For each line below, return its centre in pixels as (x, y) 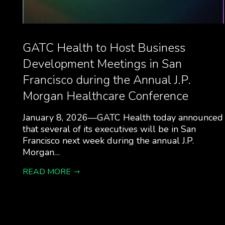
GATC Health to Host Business (104, 48)
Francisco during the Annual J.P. (106, 80)
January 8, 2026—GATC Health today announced (123, 118)
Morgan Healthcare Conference (105, 96)
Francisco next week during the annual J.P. (108, 141)
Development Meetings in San (102, 64)
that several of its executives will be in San (109, 129)
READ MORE (46, 172)
